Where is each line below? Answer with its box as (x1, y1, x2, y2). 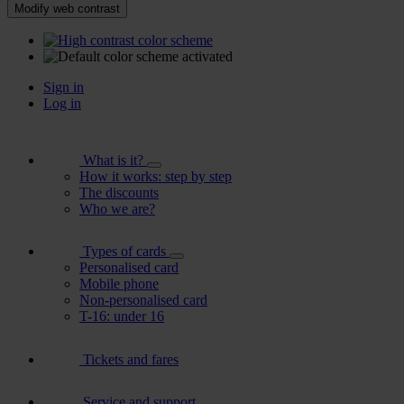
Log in (43, 96, 81, 111)
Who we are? (79, 201, 155, 216)
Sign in (43, 79, 84, 95)
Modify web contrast (14, 2, 120, 15)
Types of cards (83, 243, 166, 259)
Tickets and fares (83, 352, 179, 367)
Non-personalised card (79, 292, 207, 308)
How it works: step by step (79, 169, 232, 184)
